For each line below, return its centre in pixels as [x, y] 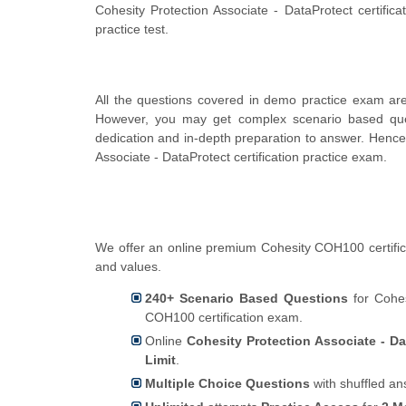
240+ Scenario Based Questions [247, 299]
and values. [128, 267]
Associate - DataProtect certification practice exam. [241, 157]
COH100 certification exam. [224, 318]
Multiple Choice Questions [227, 384]
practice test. [132, 29]
